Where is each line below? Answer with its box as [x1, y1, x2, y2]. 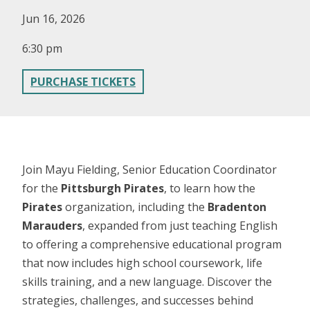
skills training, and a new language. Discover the [22, 273, 272, 289]
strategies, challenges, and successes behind [22, 292, 253, 308]
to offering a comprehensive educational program [22, 236, 282, 252]
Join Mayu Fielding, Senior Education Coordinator [22, 161, 277, 177]
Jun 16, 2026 [22, 10, 85, 26]
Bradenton [208, 199, 266, 215]
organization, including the [62, 199, 208, 215]
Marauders [22, 217, 82, 233]
